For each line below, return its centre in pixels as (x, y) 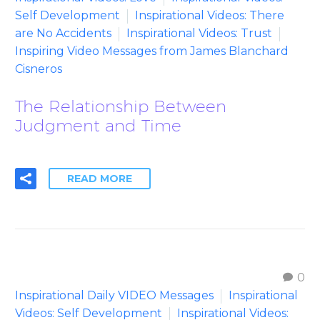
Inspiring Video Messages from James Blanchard (152, 51)
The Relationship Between (121, 106)
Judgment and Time (98, 125)
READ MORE (100, 178)
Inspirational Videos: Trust (199, 33)
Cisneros (39, 69)
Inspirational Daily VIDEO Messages (114, 295)
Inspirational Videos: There (210, 15)
